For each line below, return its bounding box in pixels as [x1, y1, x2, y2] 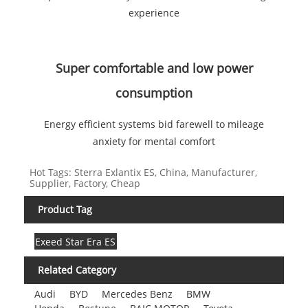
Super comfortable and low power [55, 60, 253, 77]
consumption [115, 85, 192, 102]
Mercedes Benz [101, 287, 173, 300]
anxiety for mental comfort [93, 135, 215, 148]
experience [129, 6, 179, 20]
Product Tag [38, 203, 92, 217]
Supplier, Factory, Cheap [29, 177, 140, 190]
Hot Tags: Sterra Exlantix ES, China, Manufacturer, [29, 166, 257, 179]
